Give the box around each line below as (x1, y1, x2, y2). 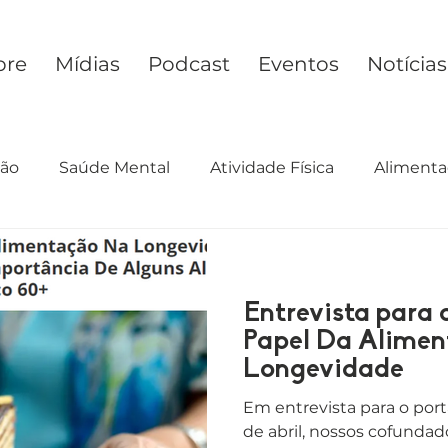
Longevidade (243, 356, 404, 384)
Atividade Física (210, 158, 334, 177)
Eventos (258, 52, 340, 76)
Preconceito (111, 238, 208, 257)
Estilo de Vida (248, 238, 356, 257)
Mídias (55, 52, 121, 76)
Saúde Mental (59, 158, 170, 177)
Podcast (148, 52, 231, 76)
